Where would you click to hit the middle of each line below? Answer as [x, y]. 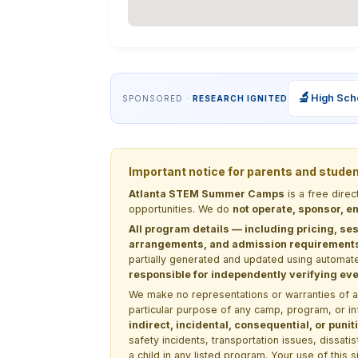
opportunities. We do [181, 209]
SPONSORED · [157, 98]
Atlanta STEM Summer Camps [207, 193]
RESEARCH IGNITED [240, 98]
